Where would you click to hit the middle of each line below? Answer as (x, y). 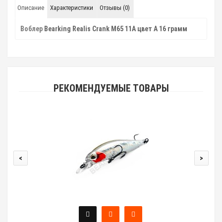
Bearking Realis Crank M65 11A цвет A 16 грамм (116, 29)
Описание (31, 8)
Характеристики (72, 8)
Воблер (32, 29)
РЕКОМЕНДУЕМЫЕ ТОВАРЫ (111, 88)
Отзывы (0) (115, 8)
